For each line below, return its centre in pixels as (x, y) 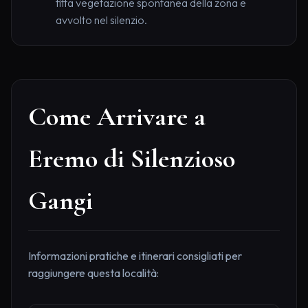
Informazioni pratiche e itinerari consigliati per (135, 256)
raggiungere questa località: (93, 273)
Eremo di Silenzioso (132, 159)
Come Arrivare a (117, 117)
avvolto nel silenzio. (101, 20)
